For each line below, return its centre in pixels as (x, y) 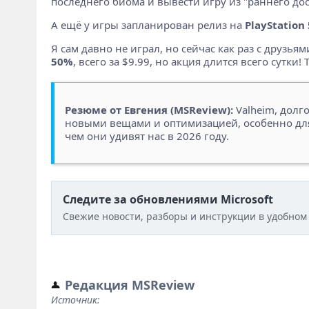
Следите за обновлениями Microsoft (168, 199)
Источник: (75, 299)
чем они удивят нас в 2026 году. (147, 136)
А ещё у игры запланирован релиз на (148, 24)
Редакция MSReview (129, 285)
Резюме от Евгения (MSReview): (149, 109)
